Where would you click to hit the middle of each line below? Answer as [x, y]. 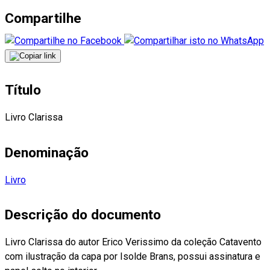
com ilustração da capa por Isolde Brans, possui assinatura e [133, 256]
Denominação [47, 152]
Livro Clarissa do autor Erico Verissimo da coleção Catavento [133, 242]
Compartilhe [43, 19]
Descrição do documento [83, 215]
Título [23, 90]
